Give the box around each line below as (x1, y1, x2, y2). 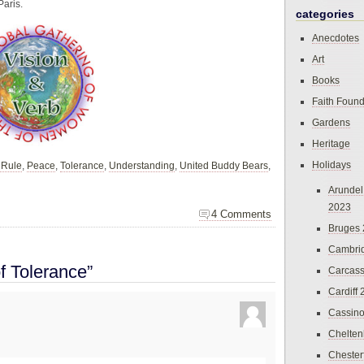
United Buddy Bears (180, 160, 268, 172)
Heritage (312, 138, 350, 149)
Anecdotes (312, 32, 359, 44)
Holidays (312, 159, 351, 171)
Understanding (109, 160, 175, 172)
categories (296, 7, 354, 21)
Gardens (312, 117, 350, 128)
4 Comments (211, 207, 271, 220)
